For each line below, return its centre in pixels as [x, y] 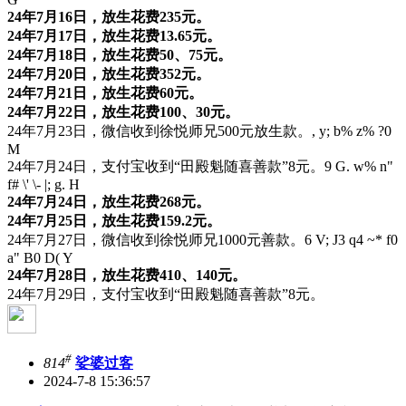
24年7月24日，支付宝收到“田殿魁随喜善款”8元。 [166, 167]
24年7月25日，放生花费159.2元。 [114, 221]
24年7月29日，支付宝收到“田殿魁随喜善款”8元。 [166, 295]
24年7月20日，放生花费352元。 [109, 74]
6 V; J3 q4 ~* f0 [351, 240]
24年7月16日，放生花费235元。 [109, 17]
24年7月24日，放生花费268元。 [109, 202]
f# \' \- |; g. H [43, 185]
